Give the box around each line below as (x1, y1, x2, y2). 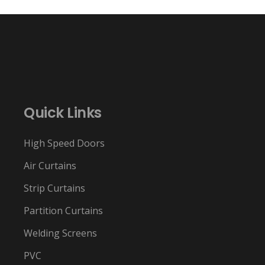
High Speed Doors (24, 136, 105, 150)
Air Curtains (24, 159, 76, 172)
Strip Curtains (24, 181, 85, 195)
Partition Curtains (24, 203, 103, 217)
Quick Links (24, 102, 102, 122)
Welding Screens (24, 226, 97, 240)
